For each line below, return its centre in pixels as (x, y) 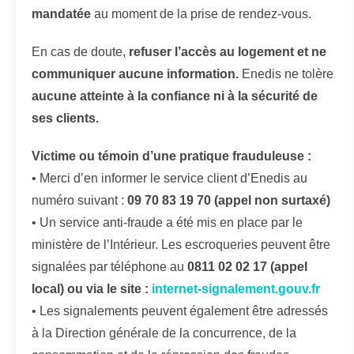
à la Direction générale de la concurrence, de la (164, 333)
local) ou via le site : (92, 288)
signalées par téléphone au (109, 266)
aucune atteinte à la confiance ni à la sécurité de (175, 96)
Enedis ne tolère (288, 73)
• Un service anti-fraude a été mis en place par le (167, 222)
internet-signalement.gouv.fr (236, 288)
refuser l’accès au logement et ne (228, 51)
